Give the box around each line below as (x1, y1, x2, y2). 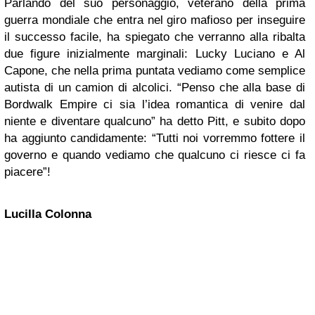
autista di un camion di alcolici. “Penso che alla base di (4, 80, 305, 94)
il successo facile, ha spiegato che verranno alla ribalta (4, 30, 305, 44)
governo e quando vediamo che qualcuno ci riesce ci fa (4, 148, 305, 162)
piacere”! (4, 165, 51, 179)
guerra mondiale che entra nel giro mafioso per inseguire (4, 13, 305, 27)
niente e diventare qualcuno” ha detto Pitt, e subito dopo (4, 114, 305, 128)
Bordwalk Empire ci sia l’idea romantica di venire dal (4, 97, 305, 111)
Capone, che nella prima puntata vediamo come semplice (4, 63, 305, 77)
